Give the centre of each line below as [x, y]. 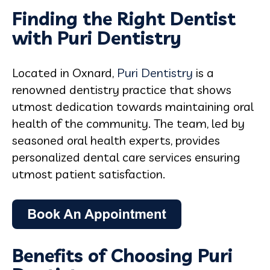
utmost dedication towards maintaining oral [133, 106]
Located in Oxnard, [64, 72]
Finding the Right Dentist [124, 18]
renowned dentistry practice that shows [122, 89]
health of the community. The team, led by [128, 123]
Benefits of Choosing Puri [122, 255]
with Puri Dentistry [97, 38]
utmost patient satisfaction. [89, 174]
